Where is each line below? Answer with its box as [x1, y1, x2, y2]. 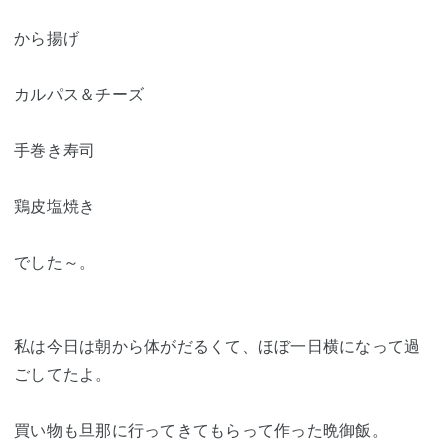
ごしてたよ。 [14, 364, 112, 384]
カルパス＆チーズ [14, 84, 144, 104]
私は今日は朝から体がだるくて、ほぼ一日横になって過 [14, 336, 421, 356]
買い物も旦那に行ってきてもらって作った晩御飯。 [14, 420, 388, 440]
